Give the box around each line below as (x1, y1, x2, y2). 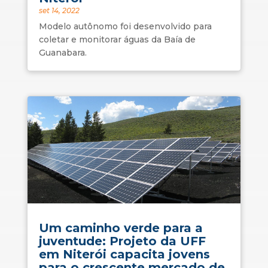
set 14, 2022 (38, 6, 80, 16)
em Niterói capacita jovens (38, 246, 210, 261)
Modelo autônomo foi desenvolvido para (38, 21, 212, 32)
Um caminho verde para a (38, 220, 203, 235)
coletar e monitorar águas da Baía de (38, 34, 196, 45)
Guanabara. (38, 47, 87, 59)
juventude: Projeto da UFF (38, 233, 206, 248)
